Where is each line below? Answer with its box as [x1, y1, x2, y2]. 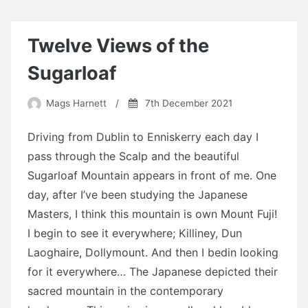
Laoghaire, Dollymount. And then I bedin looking [27, 245, 278, 260]
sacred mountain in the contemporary [27, 284, 223, 298]
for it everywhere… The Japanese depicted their [27, 265, 278, 279]
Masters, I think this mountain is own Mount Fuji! [27, 207, 277, 221]
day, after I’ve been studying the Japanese [27, 188, 247, 202]
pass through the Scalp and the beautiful [27, 149, 239, 164]
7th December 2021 [144, 98, 232, 109]
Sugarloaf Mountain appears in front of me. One [27, 168, 276, 183]
